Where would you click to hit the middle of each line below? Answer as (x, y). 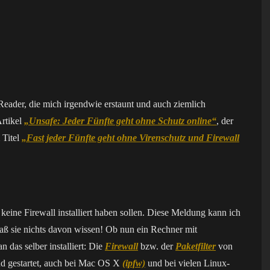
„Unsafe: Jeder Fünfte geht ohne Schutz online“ (120, 121)
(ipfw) (134, 263)
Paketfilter (196, 246)
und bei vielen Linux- (187, 263)
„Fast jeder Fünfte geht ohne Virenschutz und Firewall (130, 138)
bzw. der (157, 246)
